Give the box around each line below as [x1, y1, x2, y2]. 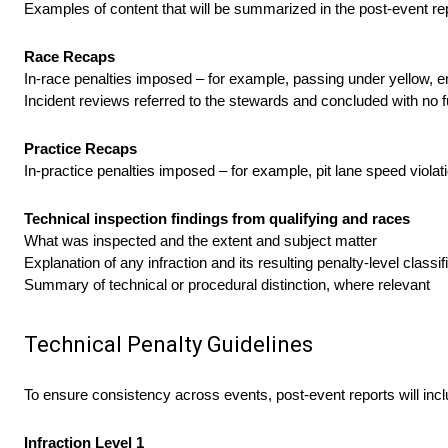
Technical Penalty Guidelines [24, 332, 313, 358]
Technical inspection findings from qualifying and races [24, 210, 410, 228]
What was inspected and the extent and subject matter [24, 232, 377, 250]
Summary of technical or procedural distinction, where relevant [24, 276, 430, 294]
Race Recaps [24, 48, 115, 66]
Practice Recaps [24, 140, 137, 158]
